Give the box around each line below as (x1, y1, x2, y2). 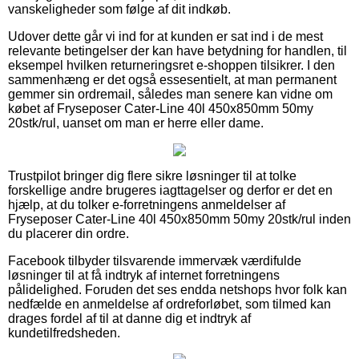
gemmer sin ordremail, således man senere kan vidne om (8, 87, 333, 101)
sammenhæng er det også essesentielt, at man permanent (8, 72, 337, 87)
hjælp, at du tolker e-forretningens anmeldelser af (8, 197, 285, 212)
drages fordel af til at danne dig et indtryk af (8, 311, 251, 325)
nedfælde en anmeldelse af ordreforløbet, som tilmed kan (8, 296, 331, 311)
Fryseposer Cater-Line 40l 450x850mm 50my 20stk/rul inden (8, 212, 351, 226)
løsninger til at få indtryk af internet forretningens (8, 268, 280, 282)
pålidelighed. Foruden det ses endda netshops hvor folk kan (8, 282, 347, 296)
